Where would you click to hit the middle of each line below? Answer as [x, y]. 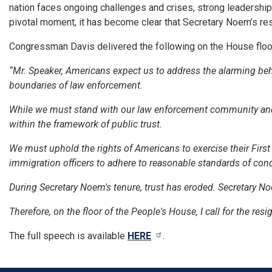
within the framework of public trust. [87, 124]
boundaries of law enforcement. [77, 85]
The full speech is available [68, 236]
